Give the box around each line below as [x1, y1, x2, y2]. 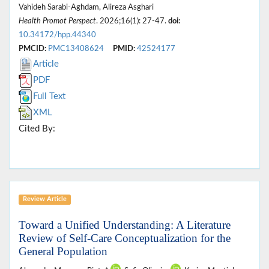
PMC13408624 [48, 45, 104, 53]
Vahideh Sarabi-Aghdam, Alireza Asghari [19, 4, 154, 11]
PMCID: [19, 45, 46, 53]
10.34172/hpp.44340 [19, 31, 96, 39]
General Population [19, 245, 107, 258]
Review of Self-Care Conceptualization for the [19, 232, 231, 245]
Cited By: [19, 124, 55, 134]
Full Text [33, 92, 65, 101]
